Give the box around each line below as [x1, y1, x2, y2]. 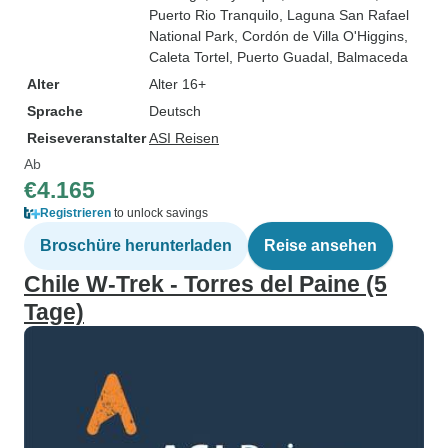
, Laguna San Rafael [279, 7, 409, 23]
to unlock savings [111, 206, 208, 220]
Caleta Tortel [149, 49, 229, 65]
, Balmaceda [329, 49, 408, 65]
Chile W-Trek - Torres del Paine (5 [24, 271, 387, 297]
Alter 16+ [149, 76, 206, 92]
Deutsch [149, 103, 201, 119]
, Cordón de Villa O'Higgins [234, 28, 404, 44]
